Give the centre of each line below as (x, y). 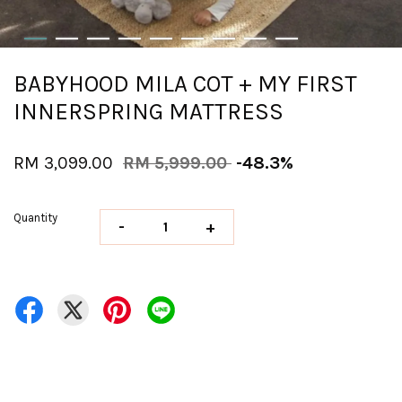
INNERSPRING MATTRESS (149, 112)
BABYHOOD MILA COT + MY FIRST (185, 84)
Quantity (35, 218)
